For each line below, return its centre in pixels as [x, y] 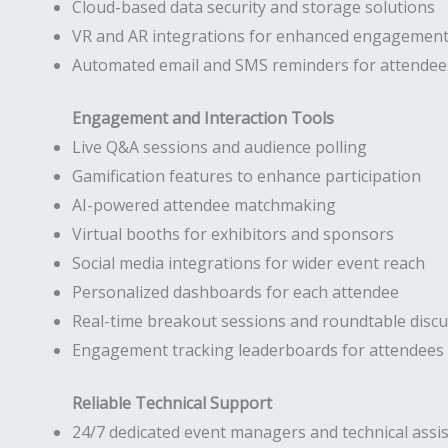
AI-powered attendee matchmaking [204, 205]
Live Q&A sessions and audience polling [219, 147]
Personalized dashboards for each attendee [235, 292]
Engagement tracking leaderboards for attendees [258, 350]
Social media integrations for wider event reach [248, 263]
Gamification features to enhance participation [246, 176]
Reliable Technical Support [172, 403]
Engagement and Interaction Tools [203, 118]
